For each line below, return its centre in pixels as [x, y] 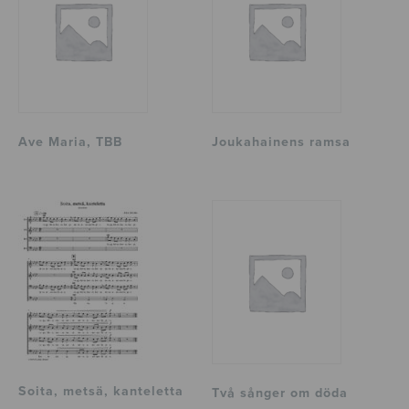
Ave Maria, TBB [70, 142]
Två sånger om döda [280, 393]
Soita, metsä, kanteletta [101, 392]
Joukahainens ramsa [282, 142]
